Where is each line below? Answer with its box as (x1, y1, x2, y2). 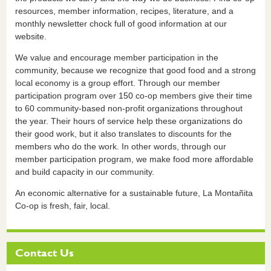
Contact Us (15, 246, 74, 260)
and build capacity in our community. (15, 166, 154, 177)
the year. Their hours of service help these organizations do (15, 116, 243, 126)
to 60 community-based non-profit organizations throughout (15, 103, 243, 113)
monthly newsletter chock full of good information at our (15, 18, 227, 28)
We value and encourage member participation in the (15, 52, 218, 62)
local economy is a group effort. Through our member (15, 77, 220, 88)
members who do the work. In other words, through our (15, 141, 226, 151)
